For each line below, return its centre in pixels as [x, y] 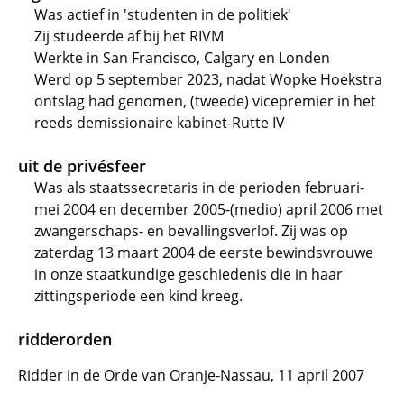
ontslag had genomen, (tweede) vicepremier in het [205, 101]
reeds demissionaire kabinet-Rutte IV [160, 123]
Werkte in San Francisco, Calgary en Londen [182, 58]
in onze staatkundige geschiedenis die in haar [188, 274]
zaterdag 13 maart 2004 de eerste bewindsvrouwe [204, 252]
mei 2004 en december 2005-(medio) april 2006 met [209, 209]
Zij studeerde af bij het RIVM [129, 36]
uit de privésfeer [82, 166]
